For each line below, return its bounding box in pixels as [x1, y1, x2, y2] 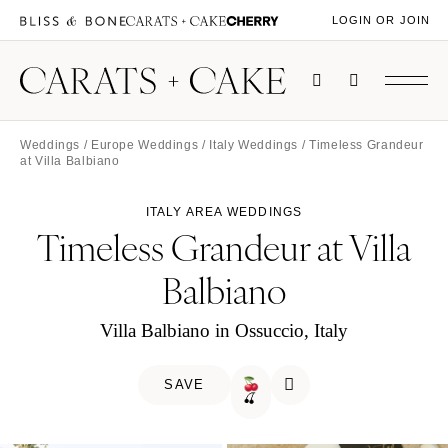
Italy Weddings [209, 138, 299, 152]
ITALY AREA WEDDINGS [145, 205, 303, 219]
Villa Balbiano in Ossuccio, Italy [100, 320, 348, 342]
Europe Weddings [90, 138, 199, 152]
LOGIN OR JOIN [331, 14, 430, 27]
